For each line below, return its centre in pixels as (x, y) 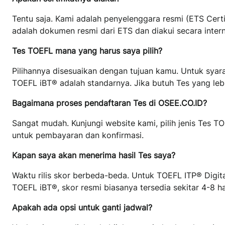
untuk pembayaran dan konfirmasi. (78, 135)
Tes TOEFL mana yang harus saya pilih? (87, 50)
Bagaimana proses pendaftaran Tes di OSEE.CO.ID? (109, 103)
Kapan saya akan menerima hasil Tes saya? (94, 155)
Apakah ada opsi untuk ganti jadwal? (82, 207)
